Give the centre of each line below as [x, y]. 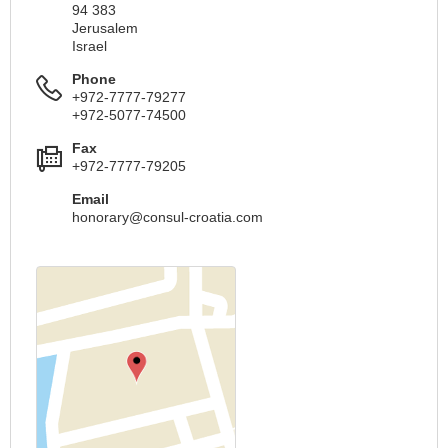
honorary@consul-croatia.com [167, 217]
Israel [89, 46]
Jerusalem [105, 28]
